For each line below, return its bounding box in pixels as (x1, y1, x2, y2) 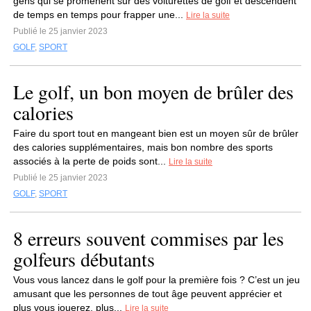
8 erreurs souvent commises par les (13, 225, 284, 251)
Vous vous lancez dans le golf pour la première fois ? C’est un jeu (13, 274, 300, 285)
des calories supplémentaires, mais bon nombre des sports (13, 142, 273, 153)
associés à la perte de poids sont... (13, 155, 169, 167)
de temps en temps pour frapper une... (13, 9, 186, 20)
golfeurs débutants (13, 246, 155, 272)
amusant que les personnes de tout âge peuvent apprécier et (13, 288, 282, 299)
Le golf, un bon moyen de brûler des (13, 78, 294, 105)
